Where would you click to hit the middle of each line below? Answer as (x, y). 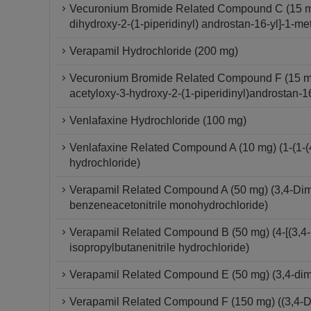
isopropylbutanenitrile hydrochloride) (159, 247)
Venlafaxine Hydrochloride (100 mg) (158, 120)
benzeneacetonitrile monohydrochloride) (169, 205)
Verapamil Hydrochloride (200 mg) (154, 51)
